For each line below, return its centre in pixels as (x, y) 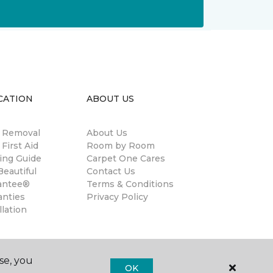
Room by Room (121, 146)
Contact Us (111, 171)
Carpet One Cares (126, 158)
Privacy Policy (117, 197)
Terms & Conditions (130, 184)
